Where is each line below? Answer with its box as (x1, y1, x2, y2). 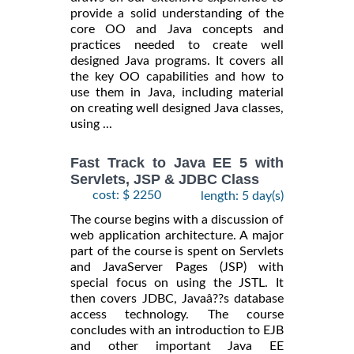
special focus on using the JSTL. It (70, 277, 284, 290)
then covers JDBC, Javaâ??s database (70, 292, 284, 306)
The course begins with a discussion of (70, 213, 284, 227)
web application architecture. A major (70, 229, 284, 243)
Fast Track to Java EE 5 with (70, 155, 284, 171)
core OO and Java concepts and (70, 22, 284, 36)
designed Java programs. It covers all (70, 54, 284, 67)
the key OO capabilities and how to (70, 70, 284, 83)
